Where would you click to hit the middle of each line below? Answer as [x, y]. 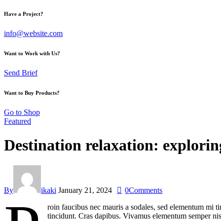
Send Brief [21, 73]
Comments [146, 190]
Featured [18, 121]
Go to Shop [22, 112]
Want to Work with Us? [32, 53]
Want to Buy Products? [32, 92]
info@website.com [33, 33]
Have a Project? [24, 14]
